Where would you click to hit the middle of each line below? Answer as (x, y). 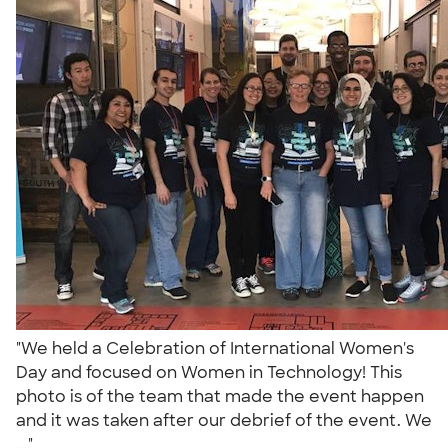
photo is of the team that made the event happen (220, 396)
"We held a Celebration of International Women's (215, 348)
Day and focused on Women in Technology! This (209, 372)
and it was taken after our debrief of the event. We (224, 420)
